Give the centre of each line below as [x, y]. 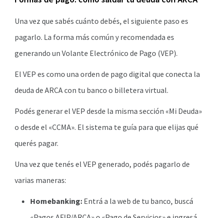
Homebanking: [56, 201]
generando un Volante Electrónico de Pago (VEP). [96, 53]
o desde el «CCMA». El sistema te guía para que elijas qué [107, 127]
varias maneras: [40, 180]
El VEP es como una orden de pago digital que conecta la [107, 74]
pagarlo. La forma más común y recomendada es [94, 37]
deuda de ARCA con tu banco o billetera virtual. [91, 90]
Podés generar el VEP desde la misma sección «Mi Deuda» [108, 111]
